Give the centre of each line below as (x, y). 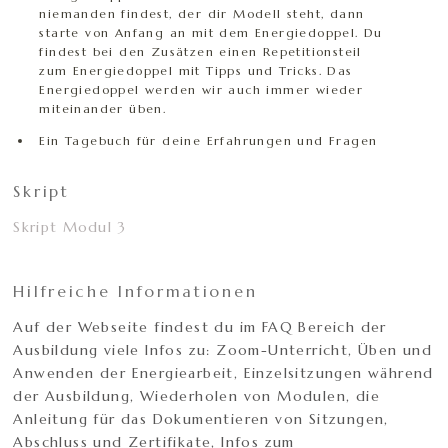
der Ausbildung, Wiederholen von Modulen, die (197, 396)
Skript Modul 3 (70, 227)
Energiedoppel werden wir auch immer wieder (201, 90)
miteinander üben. (103, 109)
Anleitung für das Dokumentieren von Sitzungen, (201, 419)
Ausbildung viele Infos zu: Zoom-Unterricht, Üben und (223, 350)
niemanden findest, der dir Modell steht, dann (202, 14)
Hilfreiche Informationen (135, 291)
